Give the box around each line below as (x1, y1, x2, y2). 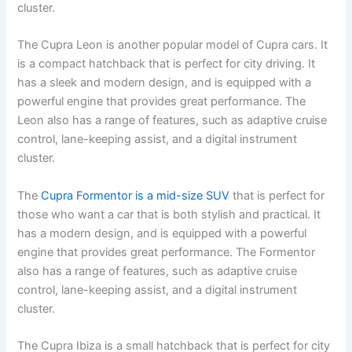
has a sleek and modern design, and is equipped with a (17, 75, 312, 90)
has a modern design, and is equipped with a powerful (17, 225, 307, 240)
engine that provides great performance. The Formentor (17, 244, 316, 259)
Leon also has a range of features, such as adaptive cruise (17, 113, 328, 128)
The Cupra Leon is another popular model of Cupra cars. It (17, 38, 328, 53)
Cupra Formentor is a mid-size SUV (41, 188, 230, 203)
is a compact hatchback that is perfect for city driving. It (17, 57, 316, 71)
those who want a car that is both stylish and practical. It (17, 207, 321, 222)
